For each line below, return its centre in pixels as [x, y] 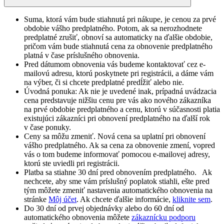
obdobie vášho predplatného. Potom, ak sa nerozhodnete [113, 28]
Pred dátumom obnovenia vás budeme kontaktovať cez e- [115, 64]
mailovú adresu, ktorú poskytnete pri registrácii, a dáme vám [119, 73]
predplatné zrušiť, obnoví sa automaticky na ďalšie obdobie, [118, 37]
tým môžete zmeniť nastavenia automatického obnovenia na [118, 190]
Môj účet [62, 199]
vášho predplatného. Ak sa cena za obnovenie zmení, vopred [119, 145]
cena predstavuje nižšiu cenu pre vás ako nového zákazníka [117, 100]
